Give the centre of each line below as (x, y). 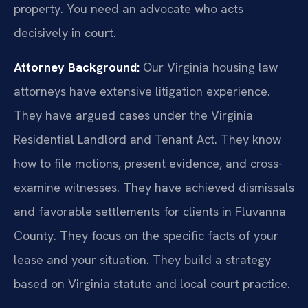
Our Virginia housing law (209, 67)
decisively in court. (65, 33)
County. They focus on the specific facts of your (146, 235)
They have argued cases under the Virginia (133, 115)
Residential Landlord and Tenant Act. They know (147, 139)
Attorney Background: (77, 67)
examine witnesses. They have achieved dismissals (154, 187)
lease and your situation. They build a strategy (142, 259)
